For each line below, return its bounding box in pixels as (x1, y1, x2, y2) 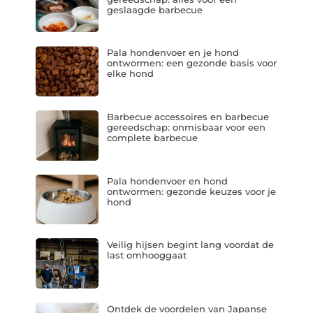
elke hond (106, 68, 154, 80)
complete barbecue (106, 132, 198, 144)
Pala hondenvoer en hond (106, 175, 228, 187)
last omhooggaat (106, 249, 187, 261)
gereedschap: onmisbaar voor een (106, 122, 265, 133)
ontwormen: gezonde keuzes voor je (106, 185, 276, 197)
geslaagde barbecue (106, 3, 203, 15)
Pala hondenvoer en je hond (106, 47, 239, 59)
